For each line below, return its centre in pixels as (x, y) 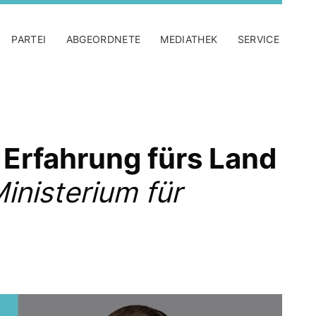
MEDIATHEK (189, 39)
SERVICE (258, 39)
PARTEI (29, 39)
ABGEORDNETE (103, 39)
